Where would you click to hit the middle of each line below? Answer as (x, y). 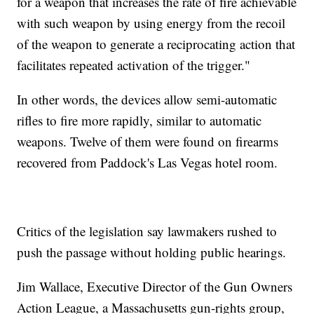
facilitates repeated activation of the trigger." (134, 65)
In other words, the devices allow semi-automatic (147, 100)
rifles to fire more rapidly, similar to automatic (139, 121)
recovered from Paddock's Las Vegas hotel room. (148, 163)
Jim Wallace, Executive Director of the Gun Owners (155, 287)
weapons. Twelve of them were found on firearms (148, 142)
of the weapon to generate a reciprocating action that (156, 44)
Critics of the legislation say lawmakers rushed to (147, 231)
